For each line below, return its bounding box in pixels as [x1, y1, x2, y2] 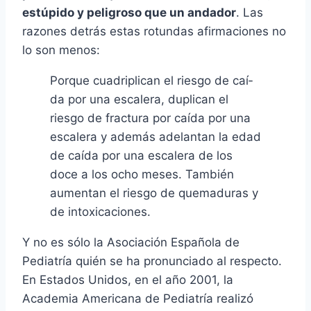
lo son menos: [22, 43, 100, 58]
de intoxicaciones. [50, 205, 151, 219]
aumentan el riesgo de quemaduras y [50, 186, 258, 201]
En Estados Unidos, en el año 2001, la [22, 273, 233, 287]
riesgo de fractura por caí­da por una [50, 111, 251, 126]
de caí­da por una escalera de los [50, 149, 233, 163]
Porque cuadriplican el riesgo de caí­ [50, 74, 253, 88]
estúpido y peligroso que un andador [22, 6, 236, 20]
